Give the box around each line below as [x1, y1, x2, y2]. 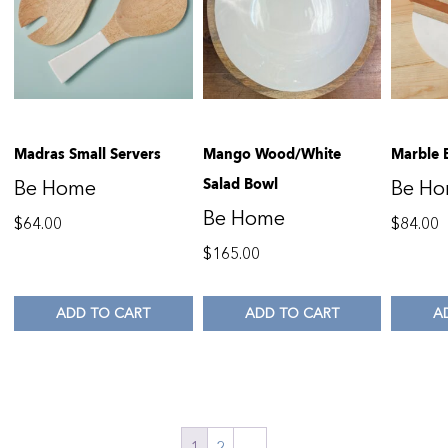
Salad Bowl [202, 172, 278, 197]
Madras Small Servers [14, 142, 161, 167]
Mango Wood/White [202, 142, 341, 167]
